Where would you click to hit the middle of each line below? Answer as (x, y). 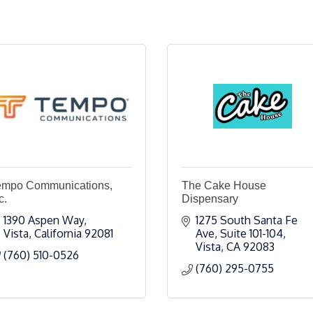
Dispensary (210, 199)
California (58, 233)
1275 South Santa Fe (247, 220)
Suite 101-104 (252, 233)
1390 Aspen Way (44, 220)
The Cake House (224, 185)
